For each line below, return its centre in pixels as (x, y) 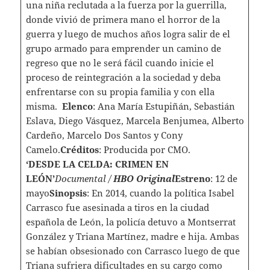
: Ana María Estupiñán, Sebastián (164, 106)
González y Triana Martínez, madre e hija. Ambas (132, 237)
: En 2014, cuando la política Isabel (160, 193)
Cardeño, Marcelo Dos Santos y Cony (104, 135)
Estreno (192, 179)
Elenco (77, 106)
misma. (44, 106)
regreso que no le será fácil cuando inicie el (120, 63)
